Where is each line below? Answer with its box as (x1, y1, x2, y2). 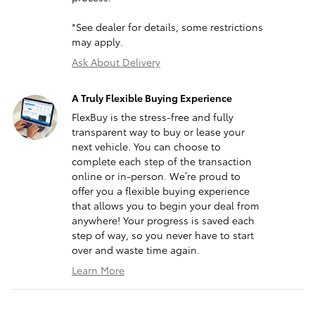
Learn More (72, 263, 124, 278)
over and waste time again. (72, 243, 200, 257)
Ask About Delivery (72, 55, 160, 70)
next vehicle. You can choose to (72, 139, 221, 154)
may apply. (72, 34, 123, 49)
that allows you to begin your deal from (72, 198, 259, 213)
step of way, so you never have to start (72, 228, 254, 243)
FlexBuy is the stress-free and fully (72, 110, 233, 124)
